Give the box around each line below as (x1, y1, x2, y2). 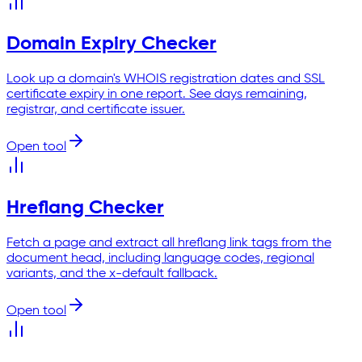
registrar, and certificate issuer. (6, 103, 185, 117)
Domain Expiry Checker (6, 34, 217, 54)
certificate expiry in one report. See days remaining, (6, 88, 307, 102)
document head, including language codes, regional (6, 252, 314, 266)
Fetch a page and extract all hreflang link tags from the (6, 237, 331, 250)
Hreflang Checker (6, 198, 164, 218)
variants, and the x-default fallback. (6, 267, 217, 281)
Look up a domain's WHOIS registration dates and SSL (6, 73, 325, 86)
